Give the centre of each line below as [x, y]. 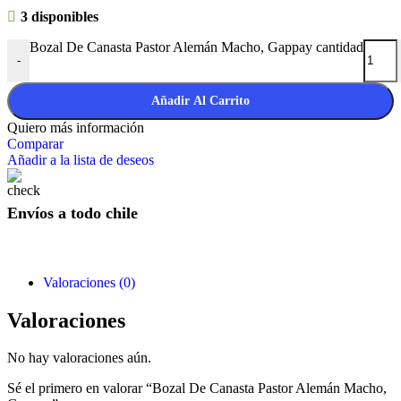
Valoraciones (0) [89, 282]
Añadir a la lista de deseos [81, 159]
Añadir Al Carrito [200, 100]
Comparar [35, 143]
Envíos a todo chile [73, 213]
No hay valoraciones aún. [79, 358]
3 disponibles [59, 16]
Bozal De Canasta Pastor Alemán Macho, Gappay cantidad [196, 47]
